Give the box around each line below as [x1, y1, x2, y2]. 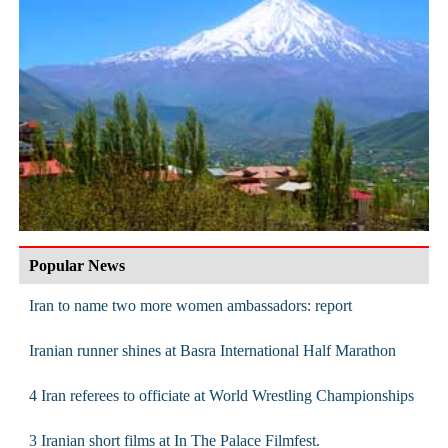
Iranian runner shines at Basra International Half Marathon [28, 341, 396, 359]
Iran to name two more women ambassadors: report [28, 296, 352, 314]
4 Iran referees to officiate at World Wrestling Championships [28, 386, 414, 404]
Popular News [28, 256, 125, 274]
